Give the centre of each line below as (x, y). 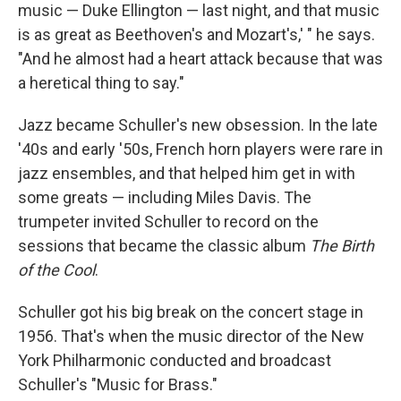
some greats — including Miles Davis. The (165, 197)
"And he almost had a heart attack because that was (200, 59)
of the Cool (56, 270)
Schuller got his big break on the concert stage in (191, 312)
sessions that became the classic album (164, 246)
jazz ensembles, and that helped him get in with (187, 173)
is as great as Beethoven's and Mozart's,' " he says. (196, 34)
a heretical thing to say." (101, 83)
